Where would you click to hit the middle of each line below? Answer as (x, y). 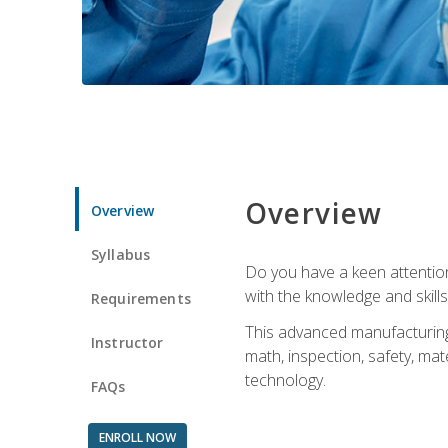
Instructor (127, 342)
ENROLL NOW (137, 437)
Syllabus (121, 254)
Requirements (141, 298)
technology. (285, 379)
